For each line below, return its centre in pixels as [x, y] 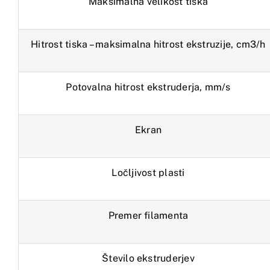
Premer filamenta [148, 216]
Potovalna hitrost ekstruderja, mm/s [148, 87]
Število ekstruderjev [148, 259]
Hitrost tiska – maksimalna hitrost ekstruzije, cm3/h [148, 45]
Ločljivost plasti [148, 173]
